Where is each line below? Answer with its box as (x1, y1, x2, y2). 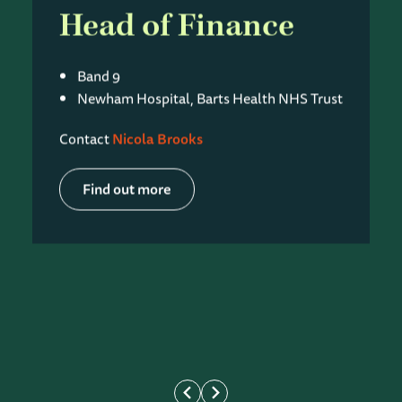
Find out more (82, 177, 171, 201)
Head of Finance (58, 4, 294, 48)
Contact (58, 127, 112, 151)
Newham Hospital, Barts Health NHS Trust (76, 86, 343, 110)
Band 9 (76, 64, 120, 88)
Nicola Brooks (111, 127, 203, 151)
